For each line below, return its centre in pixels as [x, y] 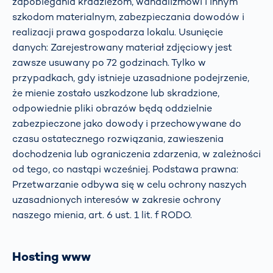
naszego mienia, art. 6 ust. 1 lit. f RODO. [102, 214]
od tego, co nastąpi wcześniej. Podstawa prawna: [125, 169]
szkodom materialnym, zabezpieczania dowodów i [128, 16]
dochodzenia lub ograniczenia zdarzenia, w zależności [136, 154]
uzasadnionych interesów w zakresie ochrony [116, 199]
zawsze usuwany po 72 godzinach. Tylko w [109, 62]
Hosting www [51, 256]
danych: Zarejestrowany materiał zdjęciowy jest [122, 47]
